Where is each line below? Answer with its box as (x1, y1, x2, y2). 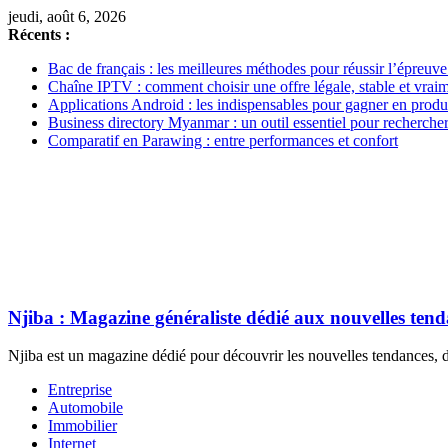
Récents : (8, 26, 70, 43)
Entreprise (48, 381, 112, 399)
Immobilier (48, 417, 117, 435)
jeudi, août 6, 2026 (8, 8, 126, 25)
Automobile (48, 399, 123, 417)
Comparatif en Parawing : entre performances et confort (48, 132, 398, 149)
